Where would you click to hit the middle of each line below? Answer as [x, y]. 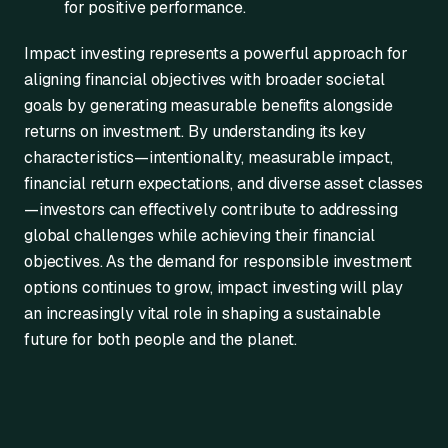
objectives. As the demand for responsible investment [218, 261]
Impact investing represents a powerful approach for [216, 53]
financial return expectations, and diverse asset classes [223, 183]
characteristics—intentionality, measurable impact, [208, 157]
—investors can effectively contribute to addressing [211, 209]
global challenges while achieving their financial [199, 235]
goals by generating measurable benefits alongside [208, 105]
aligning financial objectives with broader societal [204, 79]
